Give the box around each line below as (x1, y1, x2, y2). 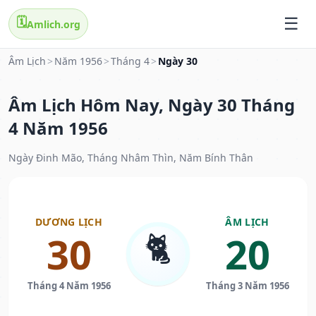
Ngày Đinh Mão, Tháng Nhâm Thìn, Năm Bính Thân (8, 151, 253, 165)
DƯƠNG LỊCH (35, 215, 102, 229)
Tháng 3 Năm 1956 (205, 279, 289, 293)
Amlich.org (27, 17, 80, 31)
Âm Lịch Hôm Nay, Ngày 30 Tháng (8, 93, 295, 117)
